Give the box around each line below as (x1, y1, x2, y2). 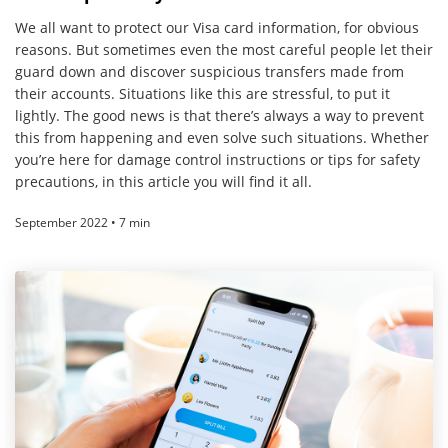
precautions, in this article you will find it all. (15, 171, 312, 191)
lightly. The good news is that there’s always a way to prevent (15, 105, 424, 125)
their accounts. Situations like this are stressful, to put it (15, 83, 390, 103)
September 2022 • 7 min (15, 213, 150, 231)
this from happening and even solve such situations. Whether (15, 127, 429, 147)
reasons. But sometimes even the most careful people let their (15, 39, 433, 59)
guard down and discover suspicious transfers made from (15, 61, 404, 81)
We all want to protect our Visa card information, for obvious (15, 17, 419, 37)
